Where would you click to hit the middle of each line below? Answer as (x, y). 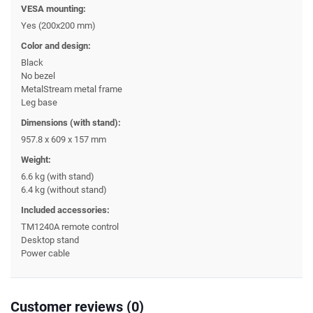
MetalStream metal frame (72, 89)
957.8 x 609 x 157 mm (64, 139)
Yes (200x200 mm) (58, 25)
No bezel (38, 75)
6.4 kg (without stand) (64, 189)
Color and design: (56, 45)
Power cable (45, 253)
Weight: (36, 159)
